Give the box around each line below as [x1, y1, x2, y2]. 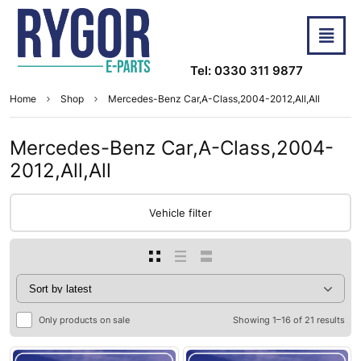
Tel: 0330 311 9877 [190, 63, 303, 79]
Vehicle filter [149, 206, 212, 220]
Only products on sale [39, 314, 130, 326]
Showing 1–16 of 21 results [233, 314, 345, 326]
